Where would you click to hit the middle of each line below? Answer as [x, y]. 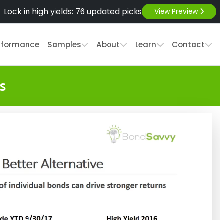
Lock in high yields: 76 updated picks [73, 11]
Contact [188, 44]
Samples [64, 44]
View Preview [177, 11]
